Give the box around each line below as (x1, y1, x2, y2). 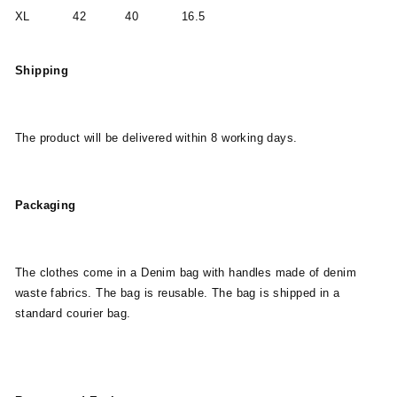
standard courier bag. (15, 307, 131, 320)
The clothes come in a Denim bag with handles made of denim (15, 266, 357, 279)
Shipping (15, 64, 69, 77)
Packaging (15, 198, 76, 212)
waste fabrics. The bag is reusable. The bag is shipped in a (15, 286, 340, 300)
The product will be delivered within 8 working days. (15, 131, 298, 144)
